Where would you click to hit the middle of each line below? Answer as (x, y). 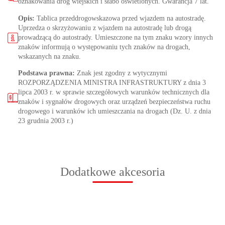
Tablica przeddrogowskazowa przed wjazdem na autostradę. (121, 19)
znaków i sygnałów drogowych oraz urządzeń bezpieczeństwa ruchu (114, 102)
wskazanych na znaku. (49, 57)
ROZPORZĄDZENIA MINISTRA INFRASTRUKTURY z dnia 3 (112, 83)
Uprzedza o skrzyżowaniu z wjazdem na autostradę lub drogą (105, 28)
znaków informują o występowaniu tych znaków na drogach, (104, 47)
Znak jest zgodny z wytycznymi (121, 73)
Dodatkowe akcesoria (113, 172)
